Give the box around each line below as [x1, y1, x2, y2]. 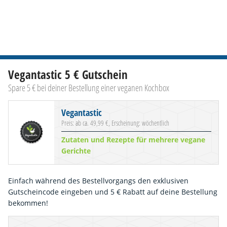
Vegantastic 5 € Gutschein [8, 66, 128, 83]
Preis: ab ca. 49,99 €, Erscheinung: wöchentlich [61, 118, 169, 128]
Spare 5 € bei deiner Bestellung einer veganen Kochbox [8, 81, 169, 94]
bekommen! [8, 198, 48, 208]
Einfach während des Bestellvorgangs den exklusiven [8, 175, 188, 185]
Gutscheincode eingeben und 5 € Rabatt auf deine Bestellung [8, 186, 217, 197]
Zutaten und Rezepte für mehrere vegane [61, 135, 205, 145]
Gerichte [61, 146, 91, 156]
